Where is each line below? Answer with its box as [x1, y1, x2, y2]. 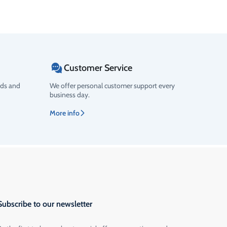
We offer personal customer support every [50, 81, 175, 90]
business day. [50, 90, 90, 99]
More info [50, 108, 80, 118]
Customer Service [64, 62, 132, 73]
